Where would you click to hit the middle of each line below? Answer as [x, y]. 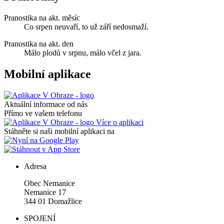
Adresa [35, 166]
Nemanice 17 [46, 192]
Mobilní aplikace [47, 74]
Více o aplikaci [119, 122]
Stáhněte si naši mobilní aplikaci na [59, 131]
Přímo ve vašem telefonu [43, 113]
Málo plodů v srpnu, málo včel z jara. [83, 52]
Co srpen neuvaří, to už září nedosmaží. [86, 26]
